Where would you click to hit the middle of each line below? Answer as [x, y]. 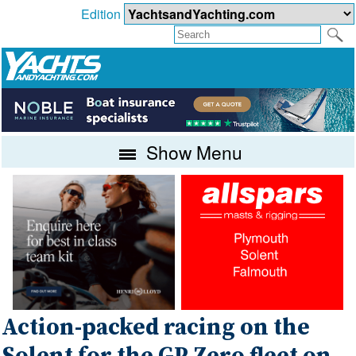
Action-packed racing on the [156, 328]
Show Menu [192, 151]
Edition [102, 14]
